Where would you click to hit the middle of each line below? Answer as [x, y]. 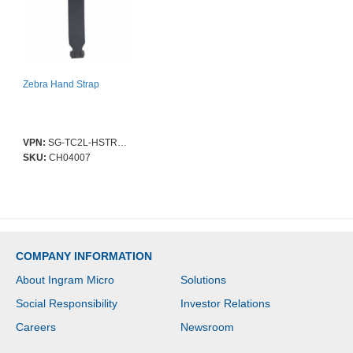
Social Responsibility [67, 304]
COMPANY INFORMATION [84, 256]
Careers [36, 327]
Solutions [203, 280]
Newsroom [207, 327]
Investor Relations [225, 304]
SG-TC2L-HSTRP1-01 [83, 143]
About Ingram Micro [65, 280]
